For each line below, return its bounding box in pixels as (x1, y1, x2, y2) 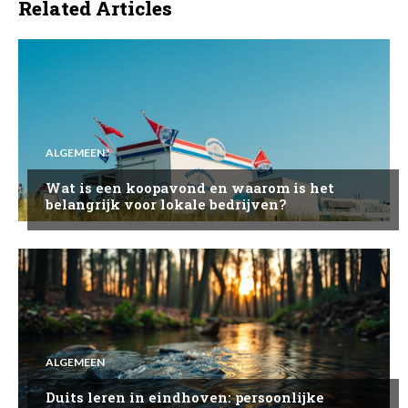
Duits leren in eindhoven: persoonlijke (46, 387, 324, 406)
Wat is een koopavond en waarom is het (46, 178, 334, 197)
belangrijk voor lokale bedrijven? (46, 194, 286, 213)
